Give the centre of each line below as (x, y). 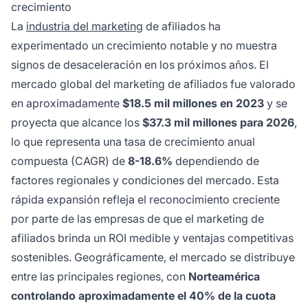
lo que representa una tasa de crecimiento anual (133, 142)
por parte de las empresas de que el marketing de (137, 219)
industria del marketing (85, 26)
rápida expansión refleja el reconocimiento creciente (145, 200)
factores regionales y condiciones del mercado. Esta (145, 180)
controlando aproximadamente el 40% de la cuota (143, 296)
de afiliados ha (182, 26)
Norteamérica (224, 277)
